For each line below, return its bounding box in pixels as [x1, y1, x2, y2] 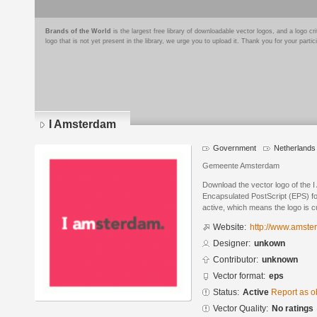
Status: [213, 287, 239, 298]
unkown [254, 238, 285, 249]
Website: [213, 222, 246, 233]
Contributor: [213, 255, 258, 265]
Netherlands [274, 144, 316, 152]
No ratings [272, 304, 313, 314]
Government [213, 144, 256, 152]
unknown [262, 255, 298, 265]
